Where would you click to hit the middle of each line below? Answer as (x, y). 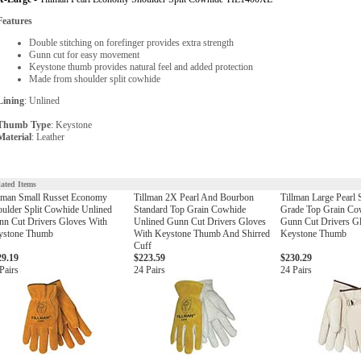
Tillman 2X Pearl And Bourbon (194, 197)
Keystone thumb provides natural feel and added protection (141, 67)
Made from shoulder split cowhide (95, 79)
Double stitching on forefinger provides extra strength (131, 43)
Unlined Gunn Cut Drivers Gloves (200, 222)
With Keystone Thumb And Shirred (202, 234)
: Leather (48, 137)
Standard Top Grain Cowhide (190, 210)
